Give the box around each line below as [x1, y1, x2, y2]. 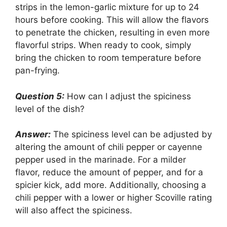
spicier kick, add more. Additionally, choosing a [15, 180, 206, 191]
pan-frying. [15, 65, 60, 76]
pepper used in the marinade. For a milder [15, 155, 186, 165]
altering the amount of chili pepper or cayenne [15, 142, 202, 153]
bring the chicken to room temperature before [15, 53, 201, 63]
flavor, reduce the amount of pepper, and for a [15, 167, 203, 178]
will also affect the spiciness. [15, 205, 132, 216]
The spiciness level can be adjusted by [51, 129, 212, 140]
